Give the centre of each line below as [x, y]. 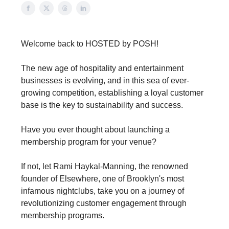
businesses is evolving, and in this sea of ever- [105, 81]
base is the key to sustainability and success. [102, 105]
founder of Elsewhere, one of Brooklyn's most [102, 179]
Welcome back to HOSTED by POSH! [90, 44]
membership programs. [63, 215]
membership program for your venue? [89, 142]
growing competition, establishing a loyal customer [112, 93]
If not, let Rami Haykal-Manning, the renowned [105, 166]
